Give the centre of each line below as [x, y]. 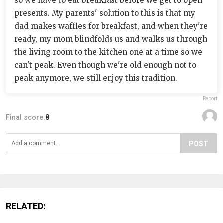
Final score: [26, 117]
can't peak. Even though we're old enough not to [105, 65]
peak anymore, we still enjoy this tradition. [96, 78]
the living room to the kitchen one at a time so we [108, 52]
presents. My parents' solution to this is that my [105, 13]
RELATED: [26, 206]
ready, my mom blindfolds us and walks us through [111, 39]
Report [210, 98]
